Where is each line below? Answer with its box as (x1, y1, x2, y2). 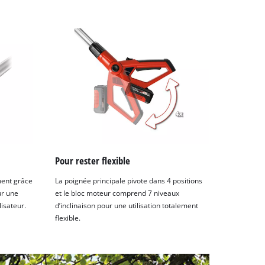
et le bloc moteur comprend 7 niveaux (55, 188, 180, 198)
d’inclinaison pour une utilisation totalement (55, 201, 199, 210)
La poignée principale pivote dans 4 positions (55, 176, 203, 185)
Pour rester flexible (55, 154, 131, 168)
